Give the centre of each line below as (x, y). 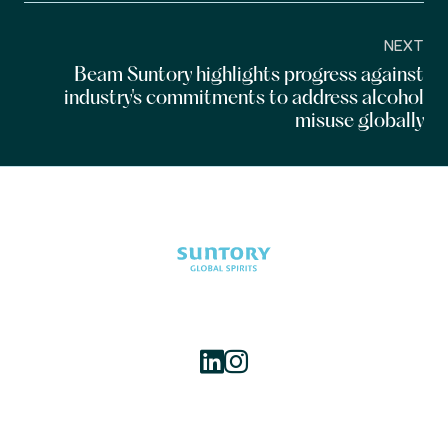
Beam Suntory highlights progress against (249, 76)
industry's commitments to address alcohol (244, 99)
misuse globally (359, 122)
